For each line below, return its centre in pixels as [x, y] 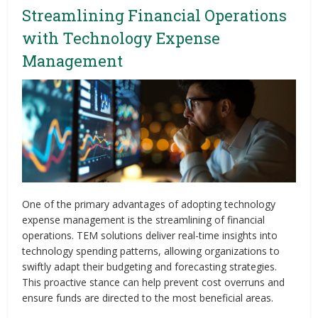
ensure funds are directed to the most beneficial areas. [148, 297]
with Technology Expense [121, 38]
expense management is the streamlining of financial [144, 219]
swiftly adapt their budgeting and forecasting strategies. [150, 266]
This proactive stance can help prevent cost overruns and [154, 282]
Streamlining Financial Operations [155, 15]
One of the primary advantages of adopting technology [149, 204]
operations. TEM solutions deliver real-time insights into [150, 235]
